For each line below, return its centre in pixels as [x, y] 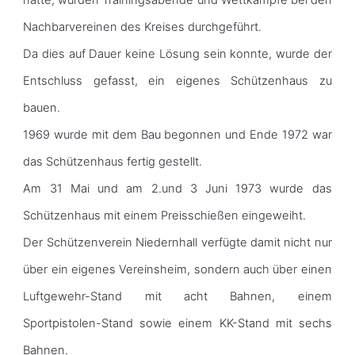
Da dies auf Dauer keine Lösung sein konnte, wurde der [177, 53]
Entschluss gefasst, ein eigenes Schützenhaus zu [177, 80]
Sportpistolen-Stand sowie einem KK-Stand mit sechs [177, 323]
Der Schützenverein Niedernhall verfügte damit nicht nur [177, 242]
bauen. [42, 107]
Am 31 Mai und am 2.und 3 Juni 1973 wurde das [177, 188]
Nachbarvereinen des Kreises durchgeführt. [143, 27]
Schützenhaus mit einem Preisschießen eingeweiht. [165, 215]
